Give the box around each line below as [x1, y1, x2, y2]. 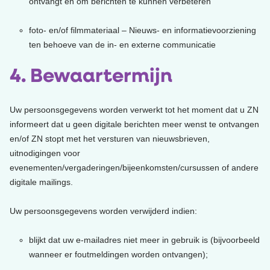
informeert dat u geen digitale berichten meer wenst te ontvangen [10, 119, 259, 129]
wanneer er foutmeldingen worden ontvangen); [29, 249, 208, 259]
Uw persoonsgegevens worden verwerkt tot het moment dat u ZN [10, 104, 259, 115]
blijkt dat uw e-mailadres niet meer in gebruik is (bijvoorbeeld [29, 234, 260, 245]
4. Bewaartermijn [10, 67, 172, 87]
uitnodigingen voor [10, 148, 80, 158]
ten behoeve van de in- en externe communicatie [29, 39, 216, 49]
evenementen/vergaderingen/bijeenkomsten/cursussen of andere [10, 162, 259, 172]
